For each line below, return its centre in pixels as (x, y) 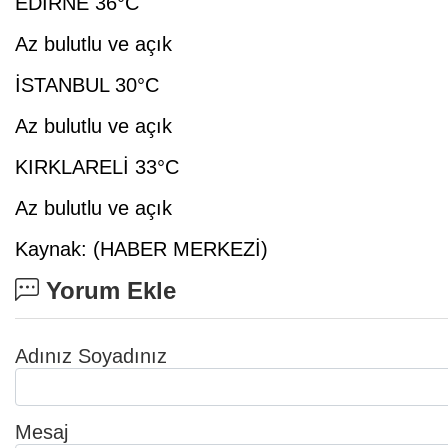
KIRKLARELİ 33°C (97, 167)
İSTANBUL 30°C (87, 85)
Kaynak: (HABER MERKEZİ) (141, 249)
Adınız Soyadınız (91, 356)
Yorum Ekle (107, 291)
